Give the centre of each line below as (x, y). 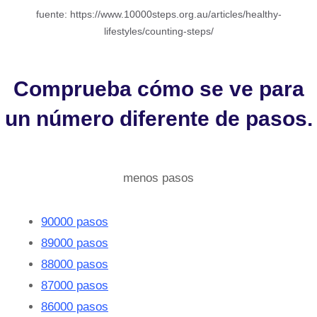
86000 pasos (75, 306)
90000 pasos (75, 221)
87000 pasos (75, 285)
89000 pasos (75, 243)
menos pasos (158, 178)
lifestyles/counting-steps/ (158, 31)
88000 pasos (75, 264)
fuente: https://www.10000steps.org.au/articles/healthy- (158, 14)
